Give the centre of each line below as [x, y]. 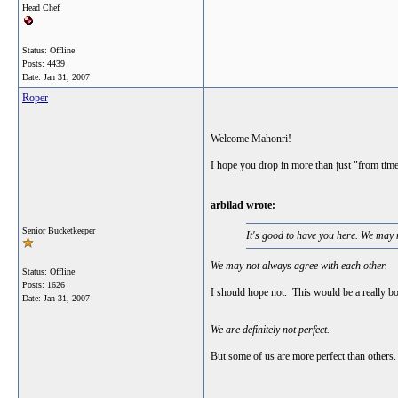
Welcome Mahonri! [251, 139]
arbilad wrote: [243, 205]
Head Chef [41, 8]
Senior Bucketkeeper [59, 231]
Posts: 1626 [44, 285]
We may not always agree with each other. [299, 266]
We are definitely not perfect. [270, 330]
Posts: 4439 [44, 64]
